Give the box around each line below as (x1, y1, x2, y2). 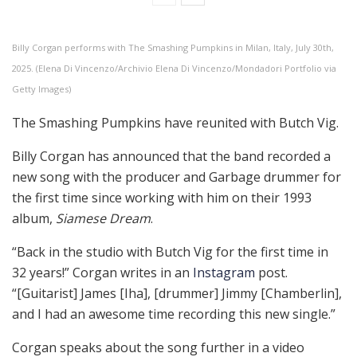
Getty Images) (12, 82, 71, 95)
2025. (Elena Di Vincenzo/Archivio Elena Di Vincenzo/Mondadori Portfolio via (12, 61, 336, 74)
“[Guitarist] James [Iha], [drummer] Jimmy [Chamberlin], (12, 284, 342, 302)
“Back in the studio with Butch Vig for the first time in (12, 242, 328, 261)
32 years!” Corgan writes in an (12, 263, 193, 281)
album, (12, 209, 56, 227)
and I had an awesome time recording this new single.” (12, 304, 335, 323)
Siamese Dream (56, 209, 151, 227)
